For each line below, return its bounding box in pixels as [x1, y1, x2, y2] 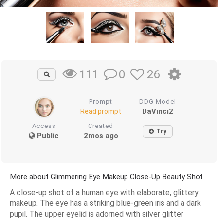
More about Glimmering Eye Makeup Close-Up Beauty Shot [10, 172, 203, 181]
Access [32, 122, 56, 129]
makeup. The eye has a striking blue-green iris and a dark [10, 198, 201, 208]
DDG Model [139, 97, 176, 105]
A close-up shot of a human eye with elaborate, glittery [10, 187, 199, 197]
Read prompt [80, 107, 122, 115]
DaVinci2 [142, 107, 173, 116]
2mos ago [83, 131, 118, 140]
